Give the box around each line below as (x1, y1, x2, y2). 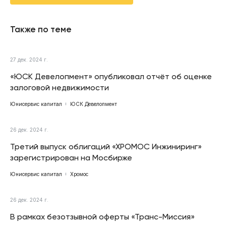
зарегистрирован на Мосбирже (10, 152, 132, 162)
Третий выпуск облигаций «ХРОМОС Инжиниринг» (10, 141, 202, 151)
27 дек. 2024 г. (10, 56, 48, 63)
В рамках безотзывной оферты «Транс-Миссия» (10, 211, 195, 221)
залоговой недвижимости (10, 82, 109, 92)
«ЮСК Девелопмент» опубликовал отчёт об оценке (10, 71, 212, 81)
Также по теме (10, 24, 72, 34)
